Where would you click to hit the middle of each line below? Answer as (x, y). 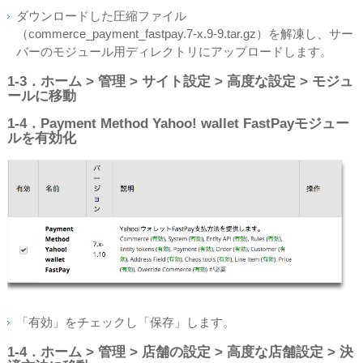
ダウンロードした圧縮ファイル (101, 16)
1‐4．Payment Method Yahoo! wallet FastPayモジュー (178, 124)
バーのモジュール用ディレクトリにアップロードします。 (174, 51)
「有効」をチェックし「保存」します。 (126, 322)
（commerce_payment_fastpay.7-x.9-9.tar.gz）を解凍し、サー (185, 34)
